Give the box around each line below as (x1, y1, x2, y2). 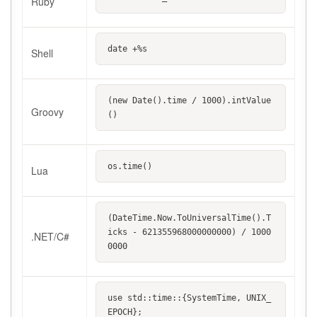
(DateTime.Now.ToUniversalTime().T (108, 213, 271, 224)
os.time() (108, 161, 152, 172)
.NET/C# (31, 229, 69, 244)
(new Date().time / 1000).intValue (108, 96, 271, 106)
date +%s (108, 44, 147, 54)
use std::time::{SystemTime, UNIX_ (108, 293, 271, 304)
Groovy (31, 105, 64, 120)
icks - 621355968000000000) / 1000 (108, 227, 271, 238)
